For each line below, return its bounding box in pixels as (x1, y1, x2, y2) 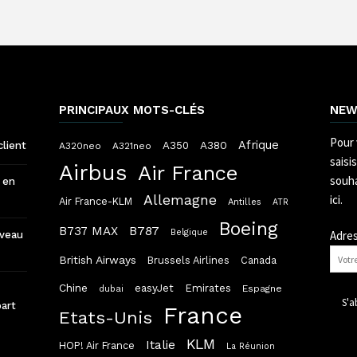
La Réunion (226, 341, 275, 352)
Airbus (59, 160, 127, 186)
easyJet (135, 282, 174, 295)
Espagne (242, 283, 282, 295)
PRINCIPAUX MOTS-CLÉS (59, 103, 205, 118)
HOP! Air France (59, 339, 135, 352)
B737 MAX (59, 224, 118, 239)
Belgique (171, 227, 208, 238)
